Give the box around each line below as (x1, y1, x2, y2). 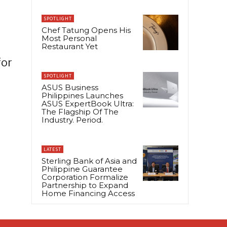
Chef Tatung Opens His (42, 25, 131, 35)
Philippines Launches (42, 90, 123, 100)
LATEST (44, 145, 61, 153)
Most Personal (42, 33, 97, 43)
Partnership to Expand (42, 180, 128, 190)
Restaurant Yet (42, 41, 98, 51)
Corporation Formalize (42, 172, 128, 182)
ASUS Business (42, 82, 98, 92)
